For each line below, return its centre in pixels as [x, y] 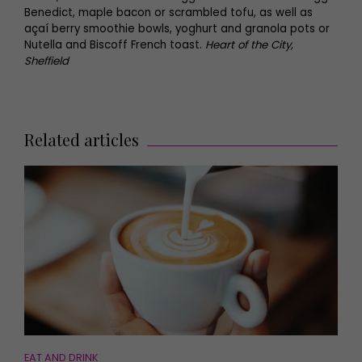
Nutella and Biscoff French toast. [115, 45]
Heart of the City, [249, 45]
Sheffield [46, 61]
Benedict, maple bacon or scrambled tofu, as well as [168, 13]
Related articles [82, 139]
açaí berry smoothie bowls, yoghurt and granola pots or [177, 29]
